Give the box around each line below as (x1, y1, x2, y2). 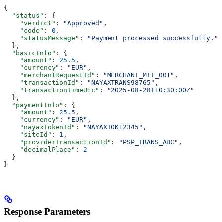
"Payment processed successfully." (87, 34, 218, 42)
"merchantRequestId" (4, 71, 95, 79)
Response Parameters (4, 206, 90, 217)
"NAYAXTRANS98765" (87, 79, 155, 87)
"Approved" (63, 19, 103, 27)
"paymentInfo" (4, 101, 63, 109)
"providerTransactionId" (4, 138, 111, 146)
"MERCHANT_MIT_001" (103, 71, 174, 79)
